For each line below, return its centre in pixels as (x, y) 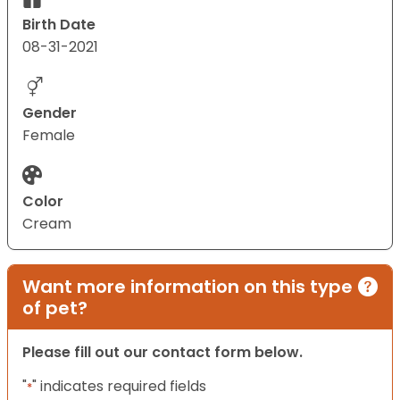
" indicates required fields (119, 387)
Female (49, 136)
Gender (50, 113)
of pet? (55, 308)
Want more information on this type (187, 287)
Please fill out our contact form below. (162, 353)
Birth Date (59, 25)
